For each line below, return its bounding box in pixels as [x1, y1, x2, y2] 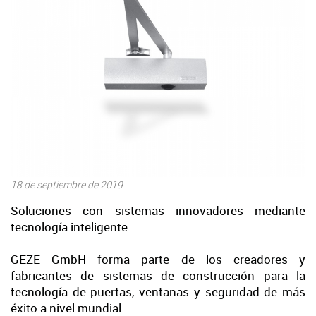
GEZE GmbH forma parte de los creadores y [11, 250, 305, 267]
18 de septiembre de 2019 [11, 177, 123, 191]
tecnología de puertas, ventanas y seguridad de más [11, 283, 305, 300]
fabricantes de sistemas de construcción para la [11, 267, 305, 284]
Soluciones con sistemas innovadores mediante [11, 202, 305, 219]
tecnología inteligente [11, 218, 128, 235]
